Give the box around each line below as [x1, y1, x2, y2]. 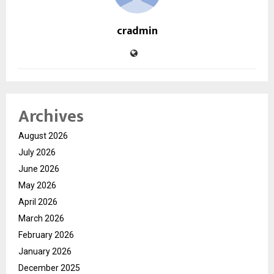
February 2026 [18, 230, 74, 240]
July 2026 [18, 147, 56, 158]
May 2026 [18, 180, 56, 191]
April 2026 [18, 197, 57, 207]
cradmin [116, 22, 158, 41]
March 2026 [18, 213, 64, 224]
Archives [18, 102, 84, 131]
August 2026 [18, 131, 68, 141]
